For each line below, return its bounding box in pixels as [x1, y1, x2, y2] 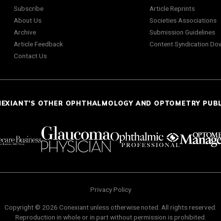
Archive [14, 28, 36, 37]
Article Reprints [149, 4, 195, 13]
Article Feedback [14, 40, 63, 48]
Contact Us [14, 52, 47, 60]
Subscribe [14, 4, 43, 13]
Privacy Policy [90, 185, 131, 193]
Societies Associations [149, 16, 217, 25]
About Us [14, 16, 41, 25]
